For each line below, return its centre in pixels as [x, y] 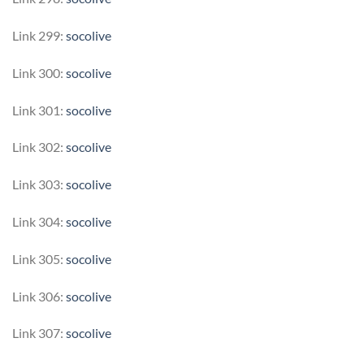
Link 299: [39, 36]
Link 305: [39, 258]
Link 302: [39, 147]
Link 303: [39, 184]
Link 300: [39, 72]
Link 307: [39, 333]
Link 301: [39, 110]
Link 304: [39, 222]
